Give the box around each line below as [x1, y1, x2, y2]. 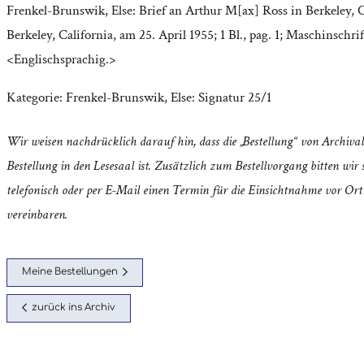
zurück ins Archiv [31, 302, 115, 314]
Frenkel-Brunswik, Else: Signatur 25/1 [66, 88, 271, 106]
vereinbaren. [6, 205, 67, 223]
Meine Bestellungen [22, 266, 119, 278]
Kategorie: [6, 88, 66, 106]
